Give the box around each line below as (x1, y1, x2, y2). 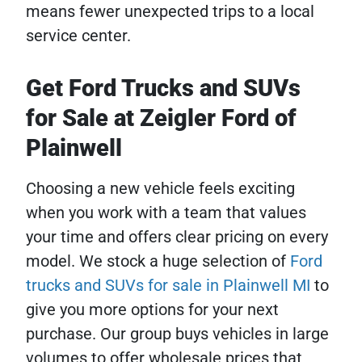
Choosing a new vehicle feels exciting (26, 179, 295, 198)
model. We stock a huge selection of (26, 251, 290, 271)
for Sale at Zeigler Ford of (26, 104, 297, 132)
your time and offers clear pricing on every (26, 227, 328, 246)
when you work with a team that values (26, 203, 306, 222)
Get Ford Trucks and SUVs (26, 74, 301, 102)
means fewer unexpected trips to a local (26, 2, 314, 21)
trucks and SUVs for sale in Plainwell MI (26, 276, 310, 295)
